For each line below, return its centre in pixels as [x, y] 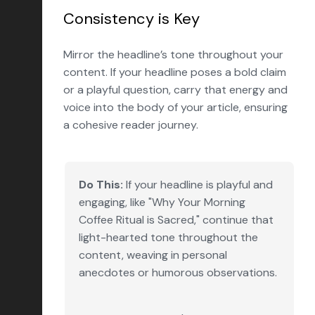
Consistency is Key [131, 19]
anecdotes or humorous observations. [178, 272]
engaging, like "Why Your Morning [162, 202]
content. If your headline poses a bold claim [175, 72]
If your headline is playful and [198, 185]
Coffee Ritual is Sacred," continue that [176, 220]
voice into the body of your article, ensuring [175, 107]
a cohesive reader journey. [131, 125]
